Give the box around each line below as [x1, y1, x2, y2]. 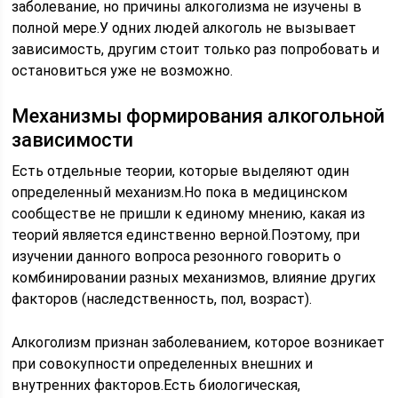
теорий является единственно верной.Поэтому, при [12, 227, 361, 243]
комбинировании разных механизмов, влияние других [12, 269, 377, 286]
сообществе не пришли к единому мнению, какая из [12, 205, 366, 222]
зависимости [12, 129, 134, 151]
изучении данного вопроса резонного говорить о [12, 248, 342, 265]
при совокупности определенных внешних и [12, 355, 314, 372]
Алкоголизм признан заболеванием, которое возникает [12, 334, 386, 351]
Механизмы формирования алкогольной [12, 105, 386, 127]
